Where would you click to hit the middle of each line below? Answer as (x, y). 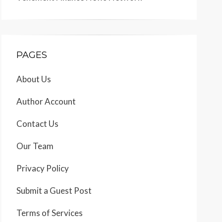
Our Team (35, 146)
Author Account (46, 102)
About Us (34, 79)
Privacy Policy (43, 168)
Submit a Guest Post (54, 191)
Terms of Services (50, 213)
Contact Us (37, 124)
